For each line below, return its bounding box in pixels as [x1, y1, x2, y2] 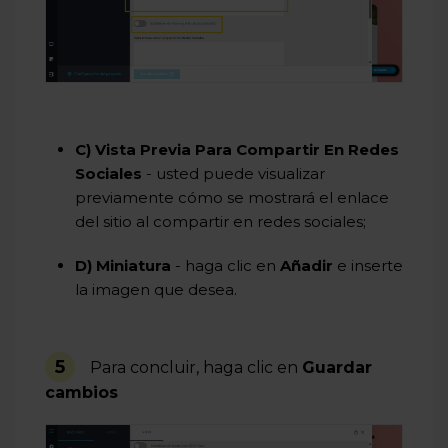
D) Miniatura [75, 256, 175, 276]
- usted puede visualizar [142, 164, 325, 184]
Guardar [302, 358, 372, 378]
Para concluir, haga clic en [90, 358, 302, 378]
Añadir [280, 256, 333, 276]
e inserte [333, 256, 403, 276]
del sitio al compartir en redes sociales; [75, 212, 366, 232]
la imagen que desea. [75, 280, 237, 300]
